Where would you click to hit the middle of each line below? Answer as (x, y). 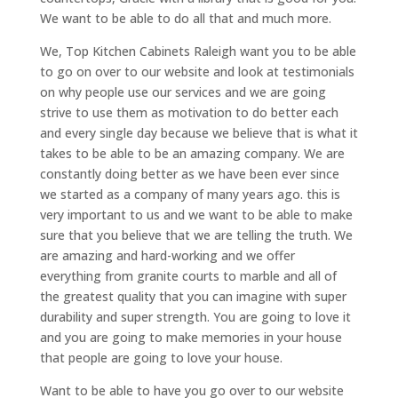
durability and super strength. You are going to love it (195, 317)
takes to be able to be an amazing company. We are (192, 153)
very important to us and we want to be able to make (196, 215)
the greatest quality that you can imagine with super (193, 296)
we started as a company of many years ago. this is (190, 194)
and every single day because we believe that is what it (199, 133)
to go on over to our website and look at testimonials (197, 72)
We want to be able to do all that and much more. (185, 18)
